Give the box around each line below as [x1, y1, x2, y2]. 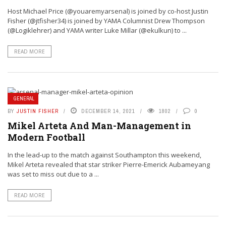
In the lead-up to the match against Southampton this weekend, [8, 150, 201, 160]
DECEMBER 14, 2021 [81, 107, 135, 115]
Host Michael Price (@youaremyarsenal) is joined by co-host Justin [8, 7, 208, 16]
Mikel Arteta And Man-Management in [8, 120, 191, 132]
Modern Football [8, 131, 85, 144]
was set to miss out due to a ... [8, 169, 99, 179]
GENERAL [14, 95, 34, 102]
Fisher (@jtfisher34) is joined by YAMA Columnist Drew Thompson [8, 16, 205, 26]
